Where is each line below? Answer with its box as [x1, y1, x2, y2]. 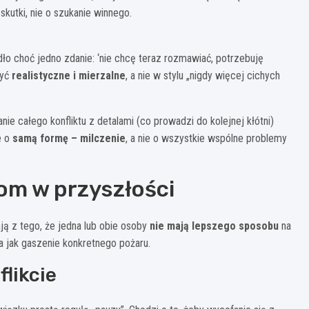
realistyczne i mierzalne [12, 68, 126, 82]
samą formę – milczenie [12, 131, 126, 145]
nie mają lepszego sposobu [150, 219, 279, 232]
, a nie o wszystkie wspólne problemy [126, 131, 287, 145]
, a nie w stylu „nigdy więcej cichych [126, 68, 280, 82]
